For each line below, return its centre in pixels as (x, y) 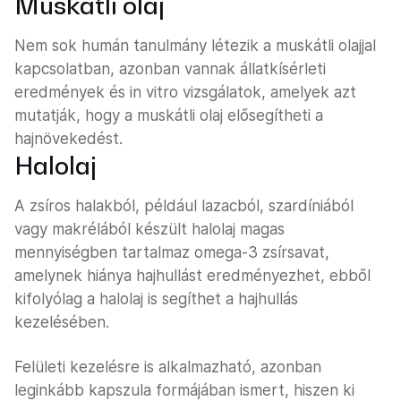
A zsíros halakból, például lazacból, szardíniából (184, 206)
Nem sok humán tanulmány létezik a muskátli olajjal (195, 46)
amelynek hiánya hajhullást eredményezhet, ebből (192, 276)
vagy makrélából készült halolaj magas (149, 230)
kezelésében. (62, 323)
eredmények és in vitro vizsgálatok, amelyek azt (185, 93)
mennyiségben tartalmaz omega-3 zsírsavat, (172, 253)
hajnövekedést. (68, 139)
